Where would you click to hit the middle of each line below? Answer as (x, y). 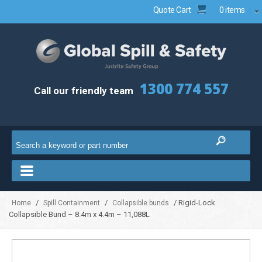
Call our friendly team (85, 90)
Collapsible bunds (141, 203)
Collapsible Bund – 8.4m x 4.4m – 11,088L (79, 214)
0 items (232, 10)
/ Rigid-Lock (194, 202)
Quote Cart (172, 10)
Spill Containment (72, 203)
